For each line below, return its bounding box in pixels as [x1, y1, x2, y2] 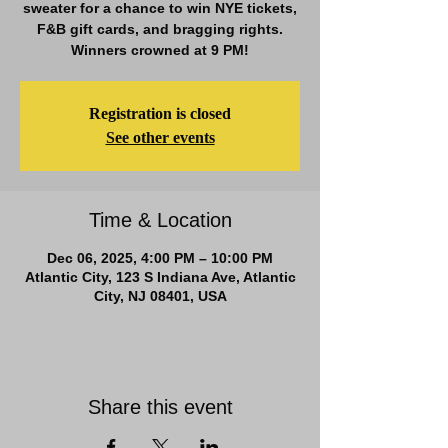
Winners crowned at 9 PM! [71, 42, 249, 58]
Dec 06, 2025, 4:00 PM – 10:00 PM [47, 250, 273, 266]
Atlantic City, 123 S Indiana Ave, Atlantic [24, 269, 296, 285]
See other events [105, 129, 215, 146]
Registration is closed [89, 105, 231, 122]
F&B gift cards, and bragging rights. [37, 21, 283, 37]
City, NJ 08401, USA [93, 288, 227, 304]
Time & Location [88, 209, 232, 231]
